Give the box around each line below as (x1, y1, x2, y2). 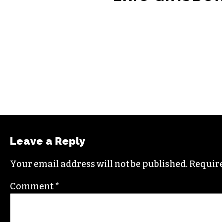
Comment (10, 180, 55, 192)
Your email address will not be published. (10, 158, 188, 169)
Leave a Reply (10, 134, 85, 147)
